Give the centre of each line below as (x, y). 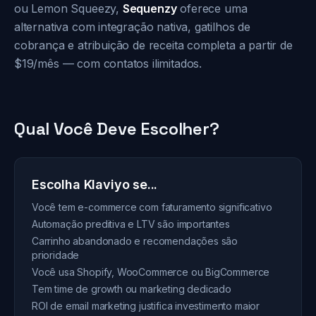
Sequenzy (150, 8)
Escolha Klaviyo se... (95, 184)
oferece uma (212, 8)
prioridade (56, 255)
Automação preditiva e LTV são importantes (131, 224)
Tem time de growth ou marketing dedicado (132, 289)
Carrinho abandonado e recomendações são (135, 241)
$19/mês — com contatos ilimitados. (108, 63)
